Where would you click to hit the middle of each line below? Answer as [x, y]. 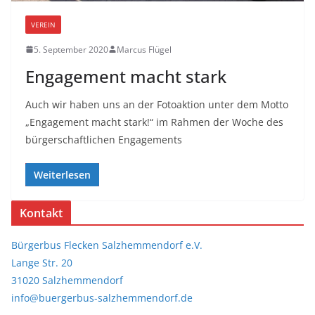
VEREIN [43, 24]
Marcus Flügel [144, 49]
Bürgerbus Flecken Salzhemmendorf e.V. [107, 245]
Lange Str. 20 [42, 262]
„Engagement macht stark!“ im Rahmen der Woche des [154, 122]
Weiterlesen [62, 174]
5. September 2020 [71, 49]
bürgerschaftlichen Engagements [104, 139]
